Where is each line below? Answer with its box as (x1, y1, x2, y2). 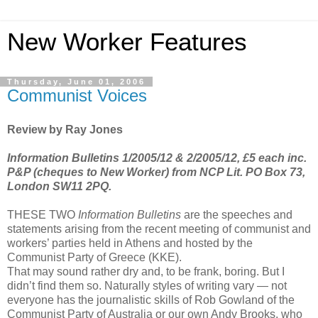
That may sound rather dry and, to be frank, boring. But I (7, 265, 285, 278)
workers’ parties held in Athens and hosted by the (7, 236, 253, 249)
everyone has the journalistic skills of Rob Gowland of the (7, 293, 295, 306)
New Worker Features (7, 28, 247, 55)
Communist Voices (7, 86, 147, 105)
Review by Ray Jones (7, 123, 123, 136)
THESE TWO (7, 208, 78, 221)
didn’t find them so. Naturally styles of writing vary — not (7, 279, 287, 292)
